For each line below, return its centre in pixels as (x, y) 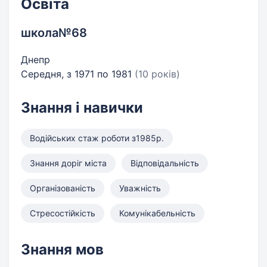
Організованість (63, 188)
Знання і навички (82, 108)
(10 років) (157, 74)
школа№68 (54, 33)
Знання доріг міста (68, 163)
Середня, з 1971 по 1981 (78, 74)
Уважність (140, 188)
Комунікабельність (157, 213)
